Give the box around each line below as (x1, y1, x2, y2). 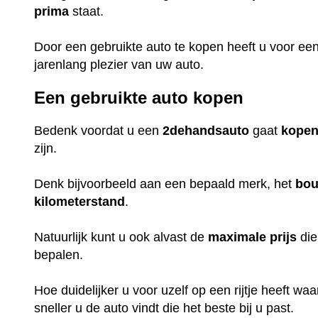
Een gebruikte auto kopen (34, 87, 244, 107)
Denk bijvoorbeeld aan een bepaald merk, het (34, 176, 296, 191)
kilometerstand (34, 194, 126, 209)
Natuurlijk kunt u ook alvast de (34, 229, 209, 244)
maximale (208, 229, 267, 244)
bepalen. (34, 247, 87, 262)
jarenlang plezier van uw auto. (34, 57, 204, 72)
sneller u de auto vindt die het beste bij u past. (34, 300, 298, 315)
